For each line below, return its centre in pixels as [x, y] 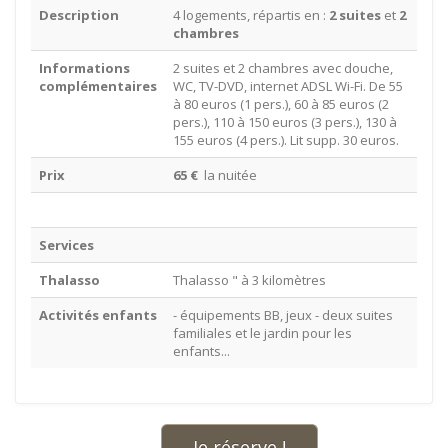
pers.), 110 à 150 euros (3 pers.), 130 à [285, 122]
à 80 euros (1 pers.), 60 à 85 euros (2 [281, 104]
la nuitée [229, 175]
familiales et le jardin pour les [262, 333]
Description [79, 15]
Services [66, 245]
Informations [84, 68]
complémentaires [98, 86]
